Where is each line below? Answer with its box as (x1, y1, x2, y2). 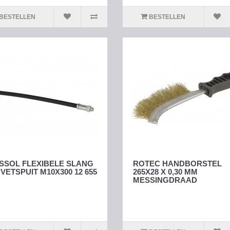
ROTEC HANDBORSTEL (133, 159, 222, 168)
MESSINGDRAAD (133, 176, 197, 185)
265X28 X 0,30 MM (133, 167, 198, 177)
